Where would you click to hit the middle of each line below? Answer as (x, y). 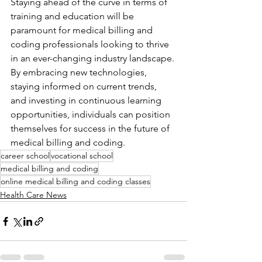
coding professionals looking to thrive (91, 44)
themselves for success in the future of (91, 128)
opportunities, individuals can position (92, 114)
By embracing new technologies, (80, 72)
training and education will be (73, 16)
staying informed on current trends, (85, 86)
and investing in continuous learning (87, 100)
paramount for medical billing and (83, 30)
